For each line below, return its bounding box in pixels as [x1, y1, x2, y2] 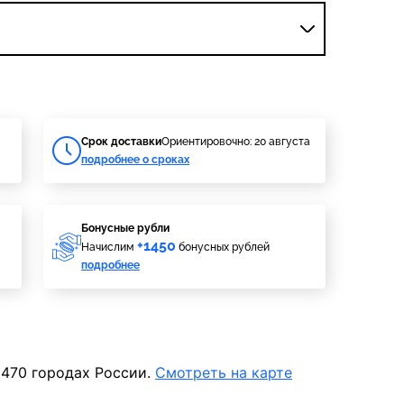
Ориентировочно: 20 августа [161, 135, 310, 148]
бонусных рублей [176, 241, 270, 253]
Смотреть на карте [155, 363, 292, 381]
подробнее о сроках [81, 153, 189, 166]
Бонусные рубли [81, 222, 170, 234]
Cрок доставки [81, 135, 161, 148]
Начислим [81, 241, 137, 253]
